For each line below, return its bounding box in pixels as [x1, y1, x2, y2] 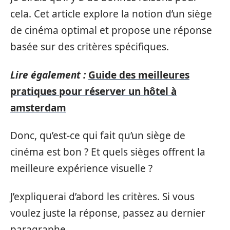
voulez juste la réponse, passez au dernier [10, 206, 205, 220]
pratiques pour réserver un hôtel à [10, 84, 177, 98]
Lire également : [10, 68, 86, 82]
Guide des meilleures [88, 68, 189, 82]
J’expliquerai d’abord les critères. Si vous [10, 189, 195, 203]
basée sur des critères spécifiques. [10, 40, 169, 53]
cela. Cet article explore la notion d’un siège [10, 7, 212, 21]
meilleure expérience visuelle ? [10, 162, 152, 175]
